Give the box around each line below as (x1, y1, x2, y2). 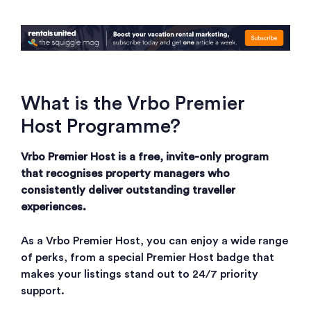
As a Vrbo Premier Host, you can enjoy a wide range (21, 235, 288, 247)
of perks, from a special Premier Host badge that (21, 252, 274, 264)
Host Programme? (21, 117, 180, 137)
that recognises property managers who (21, 168, 230, 180)
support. (21, 285, 65, 297)
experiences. (21, 201, 86, 213)
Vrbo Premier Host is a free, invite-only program (21, 151, 269, 163)
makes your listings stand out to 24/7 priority (21, 269, 258, 280)
